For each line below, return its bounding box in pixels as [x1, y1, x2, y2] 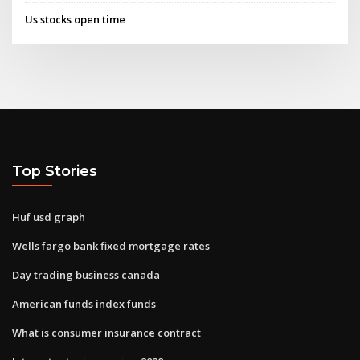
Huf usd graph [12, 209, 85, 224]
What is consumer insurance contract [12, 325, 201, 340]
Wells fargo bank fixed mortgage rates [12, 238, 210, 253]
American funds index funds [12, 296, 156, 311]
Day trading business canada [12, 267, 160, 282]
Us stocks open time [25, 11, 126, 27]
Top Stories [12, 162, 97, 180]
